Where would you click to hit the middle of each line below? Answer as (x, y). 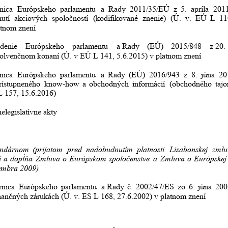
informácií (148, 84)
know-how (62, 84)
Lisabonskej (188, 149)
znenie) (154, 18)
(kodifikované (115, 18)
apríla (200, 9)
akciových (31, 18)
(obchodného (190, 84)
